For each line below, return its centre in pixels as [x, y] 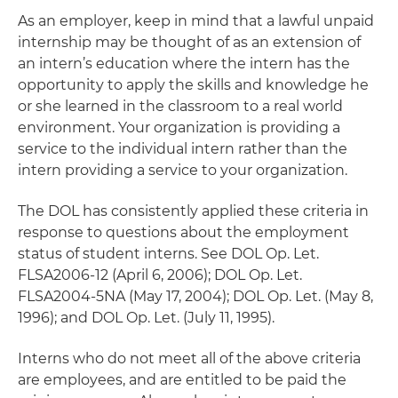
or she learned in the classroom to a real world [180, 106]
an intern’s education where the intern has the [184, 64]
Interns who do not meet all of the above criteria [189, 358]
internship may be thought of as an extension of [189, 42]
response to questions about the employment [183, 232]
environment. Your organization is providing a [179, 127]
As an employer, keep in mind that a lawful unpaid [196, 21]
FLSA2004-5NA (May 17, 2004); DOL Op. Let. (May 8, [195, 296]
